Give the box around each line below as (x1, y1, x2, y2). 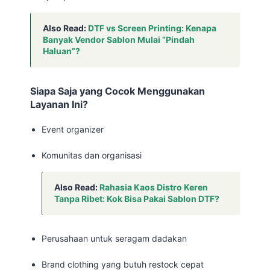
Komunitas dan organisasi (42, 150, 142, 160)
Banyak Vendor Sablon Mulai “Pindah (43, 34, 195, 45)
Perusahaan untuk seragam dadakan (42, 233, 187, 243)
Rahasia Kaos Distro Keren (99, 182, 209, 192)
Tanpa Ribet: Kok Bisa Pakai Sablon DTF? (54, 193, 220, 204)
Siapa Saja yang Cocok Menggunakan (30, 85, 205, 97)
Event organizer (42, 124, 104, 134)
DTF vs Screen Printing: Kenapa (88, 23, 216, 33)
